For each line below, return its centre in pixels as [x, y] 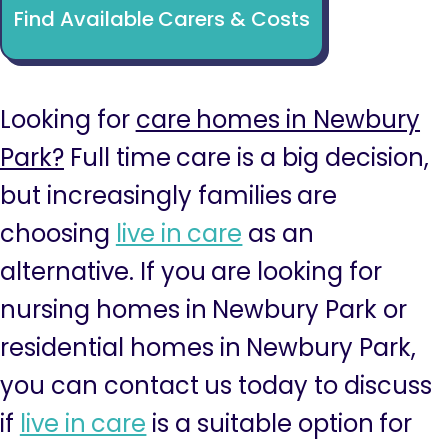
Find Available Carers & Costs [162, 18]
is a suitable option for [279, 423]
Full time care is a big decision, [246, 157]
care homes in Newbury [278, 119]
